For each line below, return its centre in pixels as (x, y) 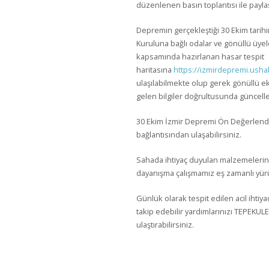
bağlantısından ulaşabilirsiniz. (189, 134)
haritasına (155, 70)
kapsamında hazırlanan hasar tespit (200, 56)
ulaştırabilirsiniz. (165, 225)
